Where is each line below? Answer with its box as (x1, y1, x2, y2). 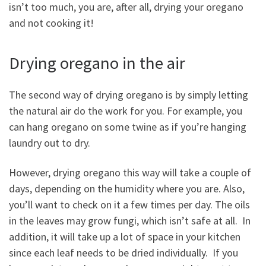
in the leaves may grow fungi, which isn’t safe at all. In (9, 213, 251, 227)
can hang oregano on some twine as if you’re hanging (9, 120, 246, 134)
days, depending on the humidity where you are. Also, (9, 181, 245, 195)
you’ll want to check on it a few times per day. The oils (9, 197, 250, 211)
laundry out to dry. (9, 136, 90, 150)
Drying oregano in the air (9, 52, 185, 74)
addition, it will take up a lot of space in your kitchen (9, 229, 240, 243)
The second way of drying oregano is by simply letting (9, 88, 248, 102)
